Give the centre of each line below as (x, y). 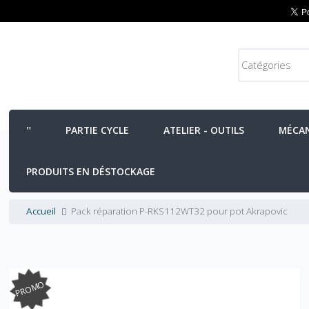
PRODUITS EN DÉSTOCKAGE (91, 171)
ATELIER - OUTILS (204, 130)
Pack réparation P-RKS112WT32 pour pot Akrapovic (180, 211)
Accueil (41, 211)
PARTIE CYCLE (98, 130)
